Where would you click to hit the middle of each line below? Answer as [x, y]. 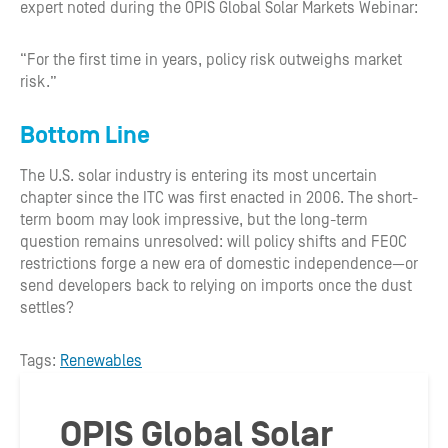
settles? [47, 308]
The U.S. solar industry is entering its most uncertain [198, 176]
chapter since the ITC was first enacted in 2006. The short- [219, 198]
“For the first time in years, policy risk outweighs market [211, 60]
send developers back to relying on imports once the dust [216, 286]
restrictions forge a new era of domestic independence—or [219, 264]
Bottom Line [85, 135]
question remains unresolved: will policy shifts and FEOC [213, 242]
